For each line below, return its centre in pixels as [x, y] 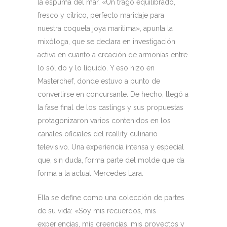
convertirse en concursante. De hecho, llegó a [113, 94]
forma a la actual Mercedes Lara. [90, 173]
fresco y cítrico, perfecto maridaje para [101, 15]
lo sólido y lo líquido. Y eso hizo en [96, 68]
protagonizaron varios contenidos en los [104, 121]
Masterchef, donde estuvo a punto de [99, 81]
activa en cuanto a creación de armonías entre [112, 55]
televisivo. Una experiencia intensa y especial [111, 147]
